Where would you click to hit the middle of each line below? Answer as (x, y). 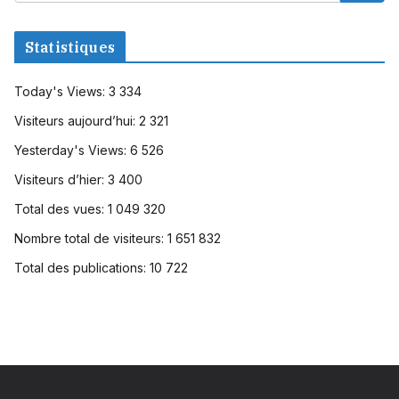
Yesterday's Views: (72, 151)
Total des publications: (82, 268)
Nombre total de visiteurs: (91, 239)
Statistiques (70, 48)
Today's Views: (61, 92)
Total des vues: (61, 209)
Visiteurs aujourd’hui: (77, 121)
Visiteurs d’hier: (61, 180)
